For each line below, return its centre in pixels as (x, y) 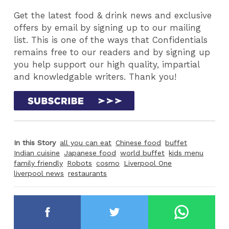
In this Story (35, 143)
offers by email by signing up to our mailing (108, 27)
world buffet (143, 153)
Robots (80, 163)
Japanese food (90, 153)
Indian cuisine (37, 153)
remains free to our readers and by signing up (112, 52)
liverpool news (39, 174)
